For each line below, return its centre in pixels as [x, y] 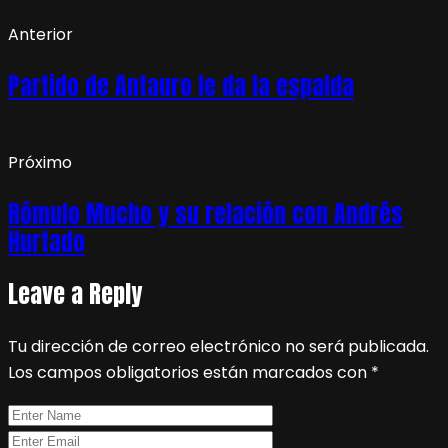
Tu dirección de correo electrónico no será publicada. [218, 346]
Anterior [40, 34]
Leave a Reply [75, 293]
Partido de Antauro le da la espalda [181, 85]
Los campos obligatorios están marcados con [189, 372]
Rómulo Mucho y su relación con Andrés [205, 213]
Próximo [40, 162]
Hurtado [46, 241]
